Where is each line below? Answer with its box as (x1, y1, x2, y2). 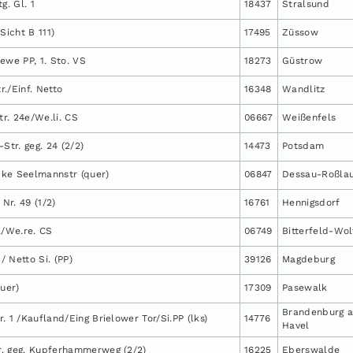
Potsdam (282, 139, 325, 151)
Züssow (282, 26, 318, 38)
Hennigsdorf (282, 196, 340, 208)
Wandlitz (282, 83, 325, 95)
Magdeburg (282, 253, 335, 265)
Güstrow (282, 54, 323, 66)
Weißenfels (282, 111, 336, 123)
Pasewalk (282, 281, 328, 293)
